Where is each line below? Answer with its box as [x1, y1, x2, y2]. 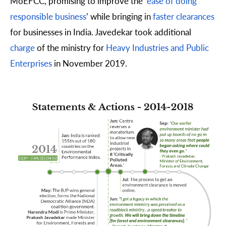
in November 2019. [52, 56, 127, 69]
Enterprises [10, 56, 52, 69]
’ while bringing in [86, 10, 153, 22]
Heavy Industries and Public [106, 41, 209, 53]
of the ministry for [35, 41, 106, 53]
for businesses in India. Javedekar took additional [10, 25, 191, 38]
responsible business [10, 10, 86, 22]
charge [10, 41, 35, 53]
